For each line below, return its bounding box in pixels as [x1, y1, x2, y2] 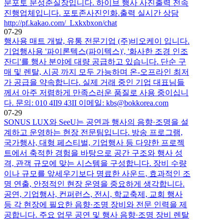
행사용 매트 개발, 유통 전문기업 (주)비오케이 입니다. [4, 36, 190, 45]
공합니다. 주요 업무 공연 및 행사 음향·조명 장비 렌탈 [4, 210, 189, 219]
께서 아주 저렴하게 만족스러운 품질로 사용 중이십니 [4, 88, 189, 97]
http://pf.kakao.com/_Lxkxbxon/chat [4, 18, 117, 27]
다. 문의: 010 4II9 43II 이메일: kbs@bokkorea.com [4, 98, 168, 107]
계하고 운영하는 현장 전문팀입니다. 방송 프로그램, [4, 128, 183, 137]
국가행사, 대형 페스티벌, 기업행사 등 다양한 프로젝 [4, 138, 185, 147]
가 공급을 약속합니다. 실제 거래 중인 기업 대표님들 [4, 78, 185, 86]
